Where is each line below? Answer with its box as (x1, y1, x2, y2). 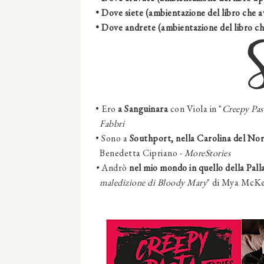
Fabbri (95, 117, 124, 130)
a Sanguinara (118, 103, 170, 115)
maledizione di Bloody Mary (95, 176, 207, 189)
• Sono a (95, 132, 130, 145)
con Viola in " (170, 103, 222, 115)
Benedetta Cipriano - (95, 147, 184, 160)
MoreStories (184, 147, 230, 160)
